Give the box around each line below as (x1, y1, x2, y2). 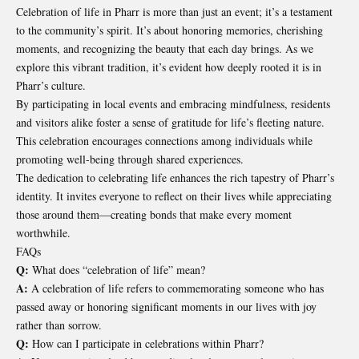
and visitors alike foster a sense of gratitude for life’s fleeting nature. (16, 114, 325, 130)
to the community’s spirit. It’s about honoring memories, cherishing (16, 22, 323, 38)
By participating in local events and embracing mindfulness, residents (16, 95, 330, 111)
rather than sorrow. (16, 317, 102, 333)
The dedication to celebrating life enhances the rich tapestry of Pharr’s (16, 169, 334, 185)
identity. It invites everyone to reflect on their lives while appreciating (16, 188, 332, 204)
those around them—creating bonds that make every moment (16, 206, 292, 222)
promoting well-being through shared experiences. (16, 151, 244, 167)
